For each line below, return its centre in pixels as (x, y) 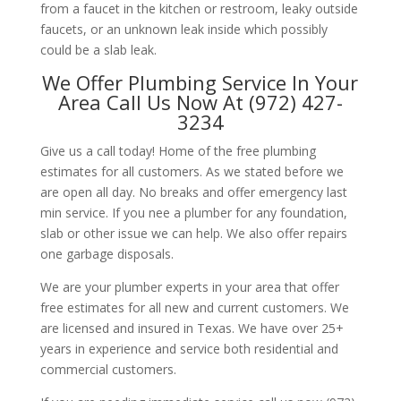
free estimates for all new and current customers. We (194, 307)
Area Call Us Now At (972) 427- (200, 102)
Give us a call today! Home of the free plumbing (178, 150)
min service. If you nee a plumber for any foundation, (193, 212)
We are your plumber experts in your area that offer (189, 286)
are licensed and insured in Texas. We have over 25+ (192, 328)
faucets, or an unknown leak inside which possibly (183, 29)
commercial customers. (108, 369)
